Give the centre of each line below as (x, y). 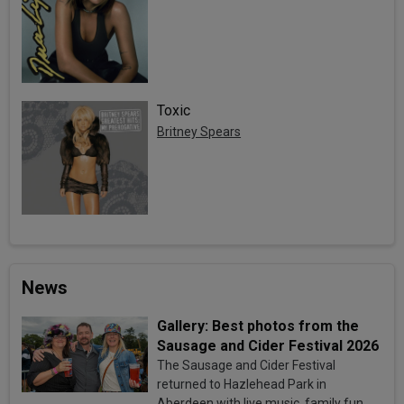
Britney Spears (199, 131)
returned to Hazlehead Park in (242, 384)
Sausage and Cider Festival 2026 (268, 345)
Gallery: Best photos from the (258, 326)
